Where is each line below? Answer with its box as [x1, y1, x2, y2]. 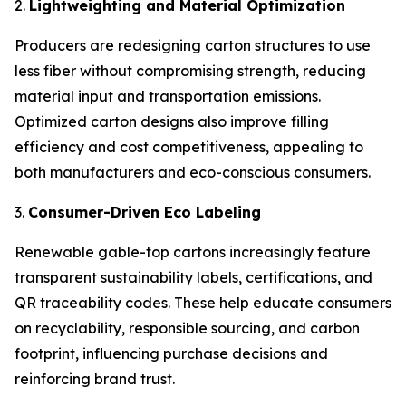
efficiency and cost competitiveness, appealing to [14, 137, 363, 156]
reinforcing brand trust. [14, 369, 175, 388]
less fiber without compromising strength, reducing [14, 61, 366, 80]
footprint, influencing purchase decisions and [14, 343, 328, 362]
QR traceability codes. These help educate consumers [14, 293, 391, 312]
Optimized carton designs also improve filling [14, 111, 329, 130]
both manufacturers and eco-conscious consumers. [14, 162, 371, 181]
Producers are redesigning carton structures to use [14, 35, 371, 54]
